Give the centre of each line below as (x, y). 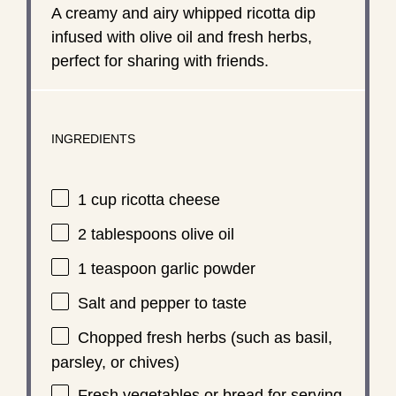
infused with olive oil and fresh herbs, (181, 37)
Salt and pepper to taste (162, 303)
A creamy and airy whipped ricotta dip (183, 13)
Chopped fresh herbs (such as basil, (205, 338)
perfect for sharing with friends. (160, 61)
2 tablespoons (127, 234)
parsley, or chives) (115, 362)
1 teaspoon (117, 269)
